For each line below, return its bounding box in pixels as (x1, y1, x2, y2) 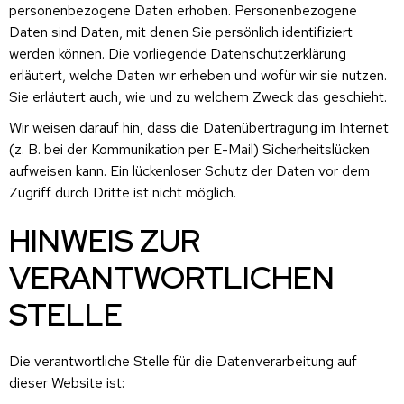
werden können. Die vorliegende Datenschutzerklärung (9, 43, 346, 63)
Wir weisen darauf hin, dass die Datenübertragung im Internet (9, 117, 389, 137)
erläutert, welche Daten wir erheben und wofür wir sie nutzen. (9, 65, 387, 85)
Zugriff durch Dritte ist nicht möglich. (9, 182, 236, 202)
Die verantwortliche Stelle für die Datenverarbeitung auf (9, 351, 357, 371)
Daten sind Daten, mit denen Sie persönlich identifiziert (9, 22, 353, 41)
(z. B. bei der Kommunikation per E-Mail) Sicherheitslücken (9, 139, 370, 159)
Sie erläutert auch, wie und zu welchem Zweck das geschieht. (9, 87, 387, 106)
